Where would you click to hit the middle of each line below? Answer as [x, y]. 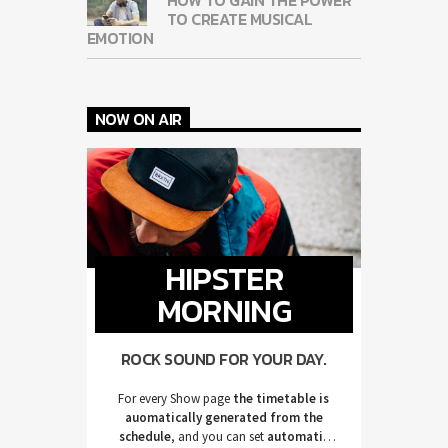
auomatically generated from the [223, 418]
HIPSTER [223, 278]
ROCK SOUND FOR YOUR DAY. [223, 359]
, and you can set [218, 437]
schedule [144, 437]
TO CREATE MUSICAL [239, 18]
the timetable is [280, 399]
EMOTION [120, 37]
